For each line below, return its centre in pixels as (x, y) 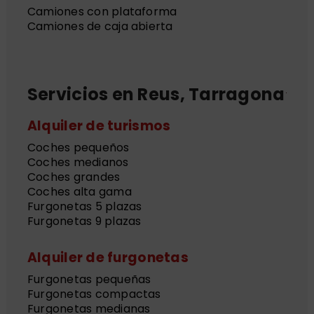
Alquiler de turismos (99, 125)
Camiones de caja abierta (100, 26)
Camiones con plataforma (102, 11)
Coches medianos (78, 162)
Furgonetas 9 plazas (84, 221)
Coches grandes (74, 177)
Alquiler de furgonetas (108, 257)
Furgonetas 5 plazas (84, 206)
